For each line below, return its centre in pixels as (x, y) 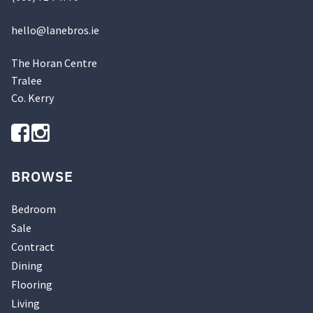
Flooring (32, 285)
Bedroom (34, 209)
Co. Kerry (32, 98)
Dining (27, 266)
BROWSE (42, 177)
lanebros (67, 30)
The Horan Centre (54, 63)
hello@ (29, 30)
